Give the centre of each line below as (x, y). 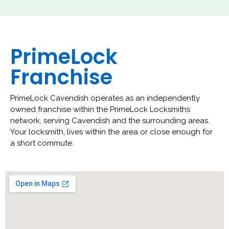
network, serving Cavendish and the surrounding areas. (110, 120)
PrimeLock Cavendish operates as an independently (105, 98)
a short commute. (42, 143)
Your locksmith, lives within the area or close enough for (111, 132)
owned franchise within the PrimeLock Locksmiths (100, 109)
